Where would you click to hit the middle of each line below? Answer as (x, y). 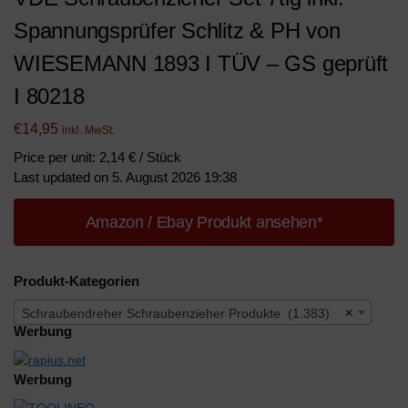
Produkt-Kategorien (76, 280)
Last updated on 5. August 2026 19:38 (125, 177)
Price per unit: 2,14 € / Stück (97, 157)
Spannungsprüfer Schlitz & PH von (177, 31)
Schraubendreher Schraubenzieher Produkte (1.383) (176, 314)
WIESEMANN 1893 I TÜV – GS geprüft (201, 63)
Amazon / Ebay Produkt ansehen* (204, 222)
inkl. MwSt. (88, 130)
